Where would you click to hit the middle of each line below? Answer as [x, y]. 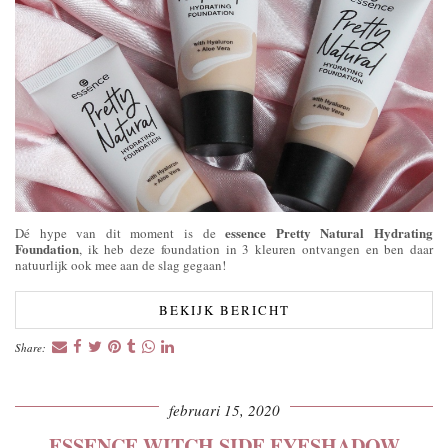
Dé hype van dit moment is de [120, 233]
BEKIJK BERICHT [224, 310]
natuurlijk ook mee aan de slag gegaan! [120, 265]
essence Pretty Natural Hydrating [329, 233]
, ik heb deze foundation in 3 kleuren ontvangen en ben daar [256, 249]
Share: [32, 348]
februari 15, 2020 [224, 410]
